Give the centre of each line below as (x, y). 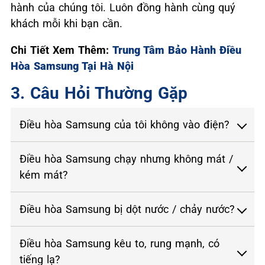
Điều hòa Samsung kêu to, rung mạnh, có (119, 243)
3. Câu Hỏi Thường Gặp (99, 93)
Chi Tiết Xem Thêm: (62, 50)
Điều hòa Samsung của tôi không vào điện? (125, 124)
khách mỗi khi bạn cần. (67, 23)
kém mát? (44, 174)
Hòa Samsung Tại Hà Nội (72, 66)
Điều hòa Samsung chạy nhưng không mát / (126, 159)
